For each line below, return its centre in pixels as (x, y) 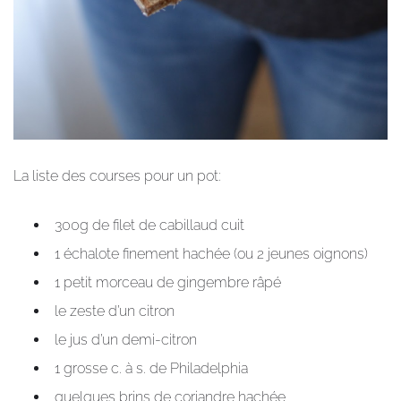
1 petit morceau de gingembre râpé (168, 282)
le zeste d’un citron (115, 311)
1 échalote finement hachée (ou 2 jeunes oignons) (211, 253)
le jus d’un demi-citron (126, 339)
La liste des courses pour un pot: (117, 175)
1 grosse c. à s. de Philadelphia (151, 368)
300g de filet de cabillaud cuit (149, 225)
